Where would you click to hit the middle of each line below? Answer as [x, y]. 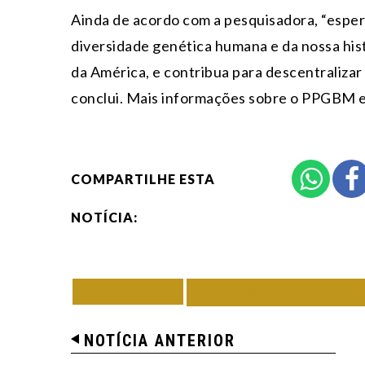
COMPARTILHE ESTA [143, 178]
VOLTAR [133, 291]
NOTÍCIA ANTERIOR [160, 340]
